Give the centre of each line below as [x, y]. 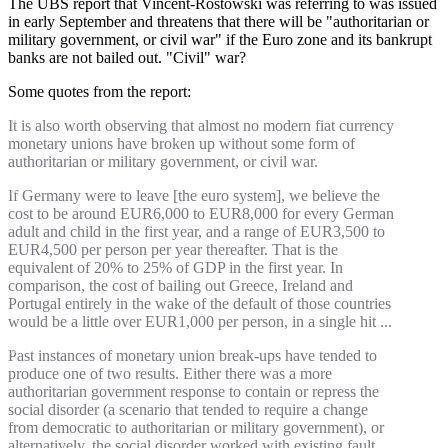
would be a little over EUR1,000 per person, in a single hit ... [200, 322]
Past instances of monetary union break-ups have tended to [192, 356]
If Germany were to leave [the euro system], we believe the [194, 196]
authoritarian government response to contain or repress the [193, 392]
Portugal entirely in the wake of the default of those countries [199, 304]
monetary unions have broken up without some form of [181, 144]
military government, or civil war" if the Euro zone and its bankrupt [220, 40]
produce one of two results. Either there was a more [170, 374]
